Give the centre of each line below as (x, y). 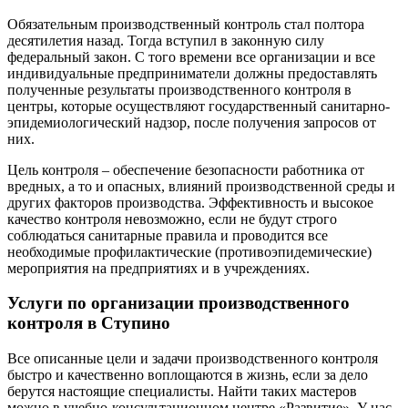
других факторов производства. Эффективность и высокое (190, 202)
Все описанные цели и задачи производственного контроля (193, 359)
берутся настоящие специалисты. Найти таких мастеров (182, 392)
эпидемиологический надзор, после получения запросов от (192, 122)
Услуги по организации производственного (178, 303)
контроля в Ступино (89, 323)
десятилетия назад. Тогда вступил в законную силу (166, 40)
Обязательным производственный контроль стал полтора (186, 24)
